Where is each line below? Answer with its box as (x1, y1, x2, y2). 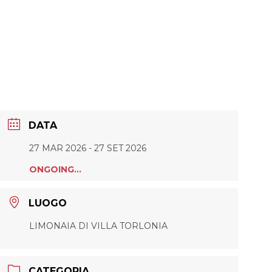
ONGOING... (29, 164, 81, 175)
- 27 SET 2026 (86, 142, 146, 154)
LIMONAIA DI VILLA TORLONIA (29, 220, 168, 231)
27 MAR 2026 (29, 142, 86, 154)
